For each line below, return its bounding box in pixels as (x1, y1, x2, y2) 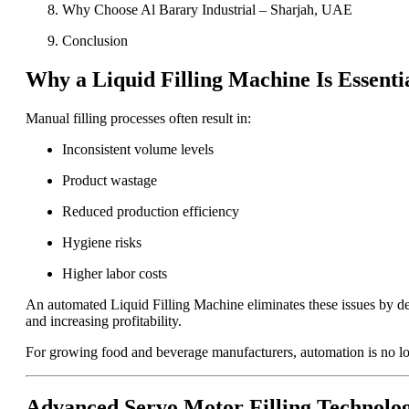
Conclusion (62, 32, 128, 48)
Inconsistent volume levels (62, 141, 214, 157)
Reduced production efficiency (62, 203, 239, 219)
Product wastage (62, 172, 157, 188)
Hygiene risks (62, 234, 142, 250)
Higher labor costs (62, 265, 167, 281)
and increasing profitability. (26, 312, 182, 329)
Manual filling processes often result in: (26, 110, 251, 126)
